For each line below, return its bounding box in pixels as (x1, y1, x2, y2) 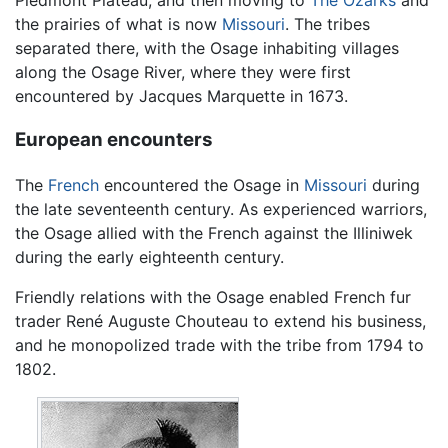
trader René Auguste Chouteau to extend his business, (15, 310, 426, 331)
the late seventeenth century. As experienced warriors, (15, 198, 427, 219)
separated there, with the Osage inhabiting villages (15, 37, 399, 58)
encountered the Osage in (99, 174, 304, 195)
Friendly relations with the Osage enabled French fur (15, 286, 411, 307)
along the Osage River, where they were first (15, 61, 351, 82)
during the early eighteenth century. (15, 246, 284, 267)
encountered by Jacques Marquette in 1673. (15, 85, 348, 106)
